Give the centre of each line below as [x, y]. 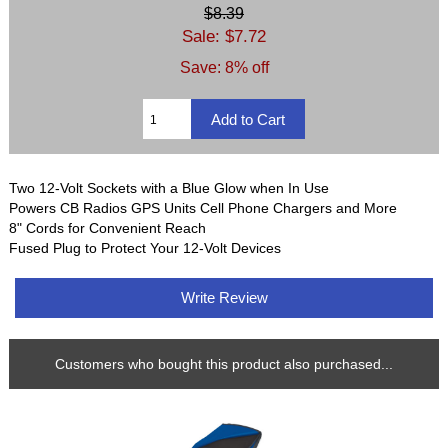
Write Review [224, 297]
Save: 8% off [224, 68]
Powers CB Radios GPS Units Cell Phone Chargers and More [203, 207]
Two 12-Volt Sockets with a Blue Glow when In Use [169, 187]
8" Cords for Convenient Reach [108, 227]
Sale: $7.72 [224, 36]
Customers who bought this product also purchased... [224, 364]
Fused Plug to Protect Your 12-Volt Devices [145, 247]
